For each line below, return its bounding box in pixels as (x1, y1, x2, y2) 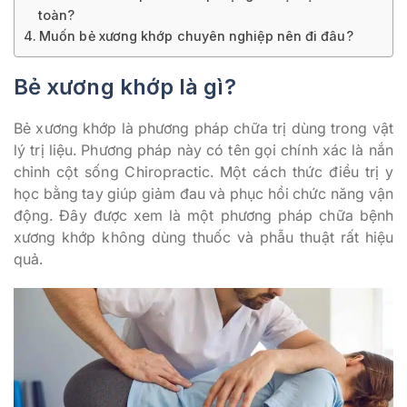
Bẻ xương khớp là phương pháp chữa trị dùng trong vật (14, 118, 393, 137)
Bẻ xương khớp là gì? (14, 73, 236, 100)
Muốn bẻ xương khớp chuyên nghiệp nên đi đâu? (39, 27, 353, 44)
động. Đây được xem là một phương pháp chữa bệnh (14, 205, 393, 224)
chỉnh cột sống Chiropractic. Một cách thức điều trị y (14, 162, 393, 181)
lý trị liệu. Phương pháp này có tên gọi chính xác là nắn (14, 140, 393, 159)
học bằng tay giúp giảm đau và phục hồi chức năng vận (14, 184, 393, 203)
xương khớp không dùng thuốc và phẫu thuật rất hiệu (14, 227, 393, 246)
